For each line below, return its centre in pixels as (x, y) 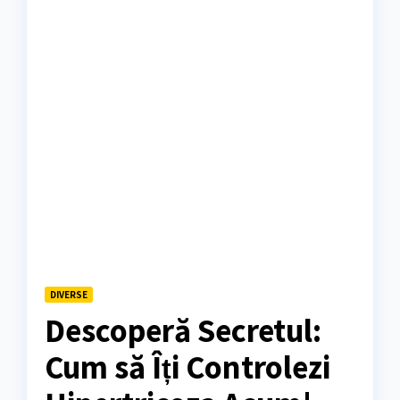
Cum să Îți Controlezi (187, 367)
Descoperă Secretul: (183, 330)
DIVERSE (69, 295)
